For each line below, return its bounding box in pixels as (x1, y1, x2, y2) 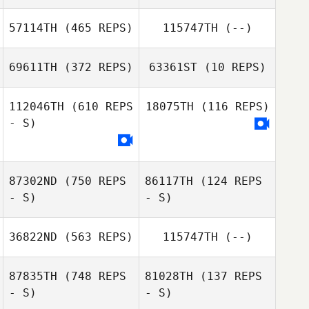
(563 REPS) (57, 230, 133, 243)
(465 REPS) (57, 21, 133, 34)
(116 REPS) (193, 100, 270, 113)
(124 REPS (193, 175, 262, 188)
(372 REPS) (57, 61, 133, 74)
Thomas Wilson (59, 79, 129, 90)
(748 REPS (57, 270, 126, 283)
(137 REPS (193, 270, 262, 283)
